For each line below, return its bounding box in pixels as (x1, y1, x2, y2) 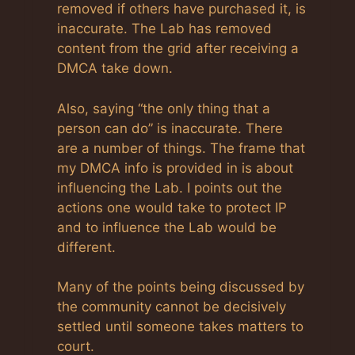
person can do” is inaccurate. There (57, 120, 283, 136)
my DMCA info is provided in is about (57, 159, 293, 176)
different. (57, 239, 116, 255)
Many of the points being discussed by (57, 279, 304, 296)
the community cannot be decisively (57, 299, 286, 315)
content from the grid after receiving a (57, 40, 299, 57)
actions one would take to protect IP (57, 199, 287, 216)
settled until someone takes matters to (57, 319, 303, 335)
